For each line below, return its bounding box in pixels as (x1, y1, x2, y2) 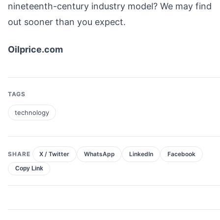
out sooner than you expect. (8, 16, 126, 27)
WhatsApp (83, 150, 115, 158)
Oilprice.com (8, 44, 63, 55)
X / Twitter (39, 150, 70, 158)
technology (14, 108, 49, 116)
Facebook (167, 150, 195, 158)
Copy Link (15, 165, 43, 172)
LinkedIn (129, 150, 153, 158)
